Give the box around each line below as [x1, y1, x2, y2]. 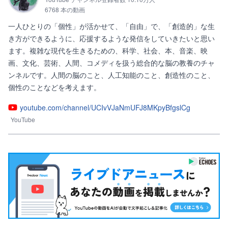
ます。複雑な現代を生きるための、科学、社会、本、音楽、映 [8, 45, 208, 55]
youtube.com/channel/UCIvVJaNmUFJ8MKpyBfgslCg [20, 102, 190, 112]
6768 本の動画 [45, 5, 85, 14]
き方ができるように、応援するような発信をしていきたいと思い [8, 33, 215, 43]
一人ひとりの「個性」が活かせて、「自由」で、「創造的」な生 [8, 21, 215, 31]
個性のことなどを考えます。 [8, 82, 101, 92]
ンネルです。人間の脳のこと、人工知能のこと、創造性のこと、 [8, 70, 215, 80]
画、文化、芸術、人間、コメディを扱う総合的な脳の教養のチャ [8, 58, 215, 68]
